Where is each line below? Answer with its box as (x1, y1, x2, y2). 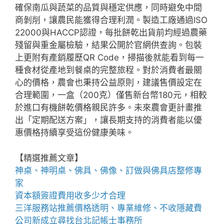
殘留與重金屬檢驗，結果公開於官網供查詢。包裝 (15, 40, 202, 50)
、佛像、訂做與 (91, 165, 151, 175)
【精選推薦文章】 (15, 152, 83, 163)
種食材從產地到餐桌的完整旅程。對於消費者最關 (15, 65, 202, 75)
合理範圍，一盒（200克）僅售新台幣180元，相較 (15, 90, 207, 100)
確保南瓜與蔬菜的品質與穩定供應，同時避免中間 (15, 2, 202, 12)
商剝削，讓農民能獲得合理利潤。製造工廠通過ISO (15, 15, 207, 25)
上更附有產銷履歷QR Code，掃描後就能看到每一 (15, 52, 204, 62)
